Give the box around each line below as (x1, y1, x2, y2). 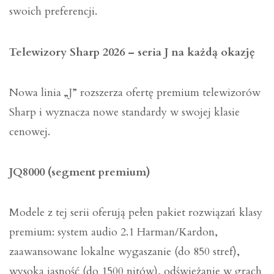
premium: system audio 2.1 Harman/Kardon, (9, 224, 218, 240)
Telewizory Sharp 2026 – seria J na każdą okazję (9, 44, 255, 60)
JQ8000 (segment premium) (9, 165, 150, 180)
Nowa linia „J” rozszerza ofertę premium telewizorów (9, 84, 261, 100)
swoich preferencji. (9, 4, 97, 20)
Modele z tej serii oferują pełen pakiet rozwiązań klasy (9, 205, 262, 221)
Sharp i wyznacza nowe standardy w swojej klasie (9, 104, 240, 120)
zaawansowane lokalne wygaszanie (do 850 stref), (9, 244, 240, 260)
